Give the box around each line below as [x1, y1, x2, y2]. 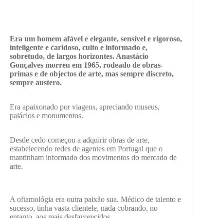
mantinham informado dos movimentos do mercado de [10, 153, 177, 162]
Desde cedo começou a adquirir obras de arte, [10, 136, 149, 145]
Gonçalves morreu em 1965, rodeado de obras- [10, 61, 163, 70]
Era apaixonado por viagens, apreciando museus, [10, 103, 160, 111]
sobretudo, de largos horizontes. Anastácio [10, 52, 148, 61]
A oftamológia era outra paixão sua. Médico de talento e [10, 195, 181, 204]
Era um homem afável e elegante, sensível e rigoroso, [10, 35, 182, 43]
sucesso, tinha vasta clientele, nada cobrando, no [10, 204, 158, 213]
